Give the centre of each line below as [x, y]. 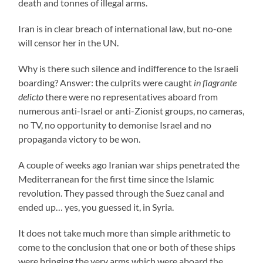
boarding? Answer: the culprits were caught [106, 82]
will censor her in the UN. [69, 42]
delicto [32, 96]
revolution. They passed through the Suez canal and [122, 193]
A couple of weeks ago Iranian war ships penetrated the [129, 164]
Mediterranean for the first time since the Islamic [116, 178]
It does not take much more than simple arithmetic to [125, 232]
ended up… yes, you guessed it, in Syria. [96, 207]
